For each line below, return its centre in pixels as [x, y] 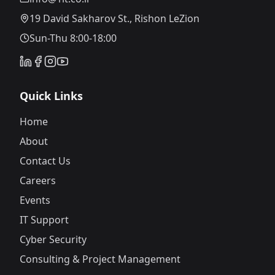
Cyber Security [53, 240]
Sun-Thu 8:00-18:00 [73, 38]
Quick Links [51, 96]
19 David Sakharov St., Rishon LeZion [114, 19]
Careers [38, 181]
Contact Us [45, 161]
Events [35, 200]
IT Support [44, 220]
